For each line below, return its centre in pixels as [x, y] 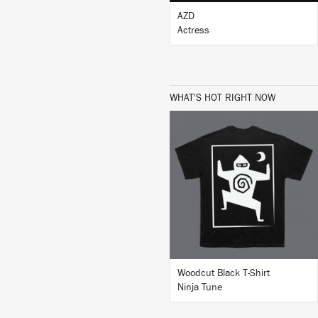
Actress [193, 31]
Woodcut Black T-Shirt [224, 273]
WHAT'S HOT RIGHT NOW [223, 98]
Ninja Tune [200, 287]
